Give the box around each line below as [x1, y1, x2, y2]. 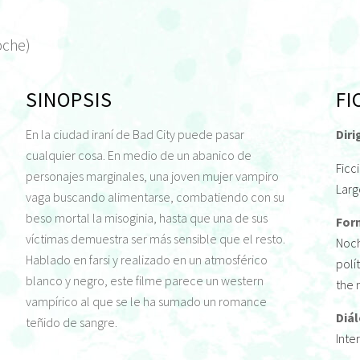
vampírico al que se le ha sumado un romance [26, 293, 267, 310]
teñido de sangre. [26, 314, 117, 331]
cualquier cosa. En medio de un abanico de [26, 147, 252, 164]
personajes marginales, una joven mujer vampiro [26, 168, 279, 185]
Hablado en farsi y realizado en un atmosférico [26, 252, 268, 268]
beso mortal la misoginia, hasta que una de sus [26, 210, 268, 227]
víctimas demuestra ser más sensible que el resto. [26, 231, 285, 247]
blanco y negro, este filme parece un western [26, 272, 264, 289]
